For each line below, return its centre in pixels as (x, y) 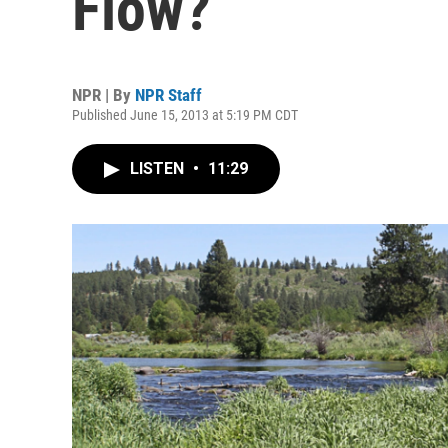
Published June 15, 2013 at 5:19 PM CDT (185, 115)
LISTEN (159, 168)
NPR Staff (168, 95)
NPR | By (103, 95)
